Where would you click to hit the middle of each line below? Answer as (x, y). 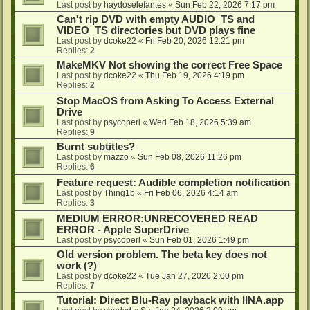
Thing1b (119, 193)
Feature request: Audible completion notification (173, 183)
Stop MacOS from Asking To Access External (165, 101)
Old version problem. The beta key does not (162, 255)
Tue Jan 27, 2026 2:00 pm (194, 276)
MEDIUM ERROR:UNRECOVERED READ (157, 219)
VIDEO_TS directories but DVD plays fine (156, 31)
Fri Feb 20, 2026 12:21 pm (195, 41)
